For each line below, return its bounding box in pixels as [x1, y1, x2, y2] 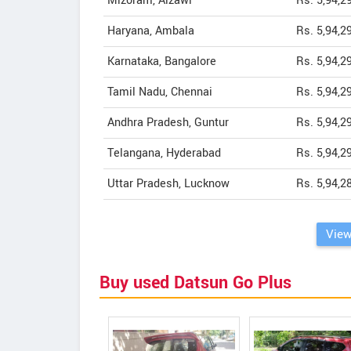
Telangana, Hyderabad [107, 145, 221, 161]
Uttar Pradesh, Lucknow [107, 175, 230, 192]
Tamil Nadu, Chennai [107, 84, 212, 100]
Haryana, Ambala [107, 23, 194, 39]
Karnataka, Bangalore [107, 53, 216, 70]
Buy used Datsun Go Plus [100, 270, 291, 295]
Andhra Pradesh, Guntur [107, 114, 229, 131]
